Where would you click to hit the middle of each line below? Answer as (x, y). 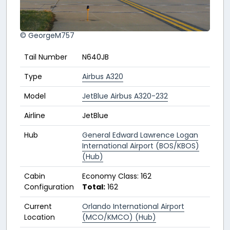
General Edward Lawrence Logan (140, 135)
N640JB (95, 57)
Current (38, 206)
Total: (94, 187)
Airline (35, 115)
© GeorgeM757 (47, 35)
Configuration (49, 187)
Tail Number (46, 57)
